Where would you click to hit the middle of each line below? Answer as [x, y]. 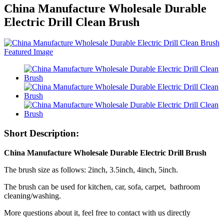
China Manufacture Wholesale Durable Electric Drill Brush [105, 152]
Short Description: [41, 133]
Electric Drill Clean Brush [72, 22]
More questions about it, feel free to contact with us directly [97, 212]
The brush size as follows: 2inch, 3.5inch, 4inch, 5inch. [91, 169]
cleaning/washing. [32, 195]
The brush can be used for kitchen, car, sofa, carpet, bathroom [102, 186]
